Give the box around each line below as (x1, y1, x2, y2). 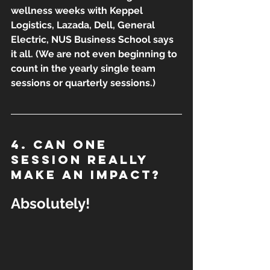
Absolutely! (11, 194, 90, 212)
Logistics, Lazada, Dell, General (11, 19, 157, 31)
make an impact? (11, 166, 161, 182)
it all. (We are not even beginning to (11, 48, 180, 60)
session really (11, 151, 153, 167)
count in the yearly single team (11, 62, 158, 74)
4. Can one (11, 136, 113, 152)
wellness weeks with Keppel (11, 4, 145, 16)
